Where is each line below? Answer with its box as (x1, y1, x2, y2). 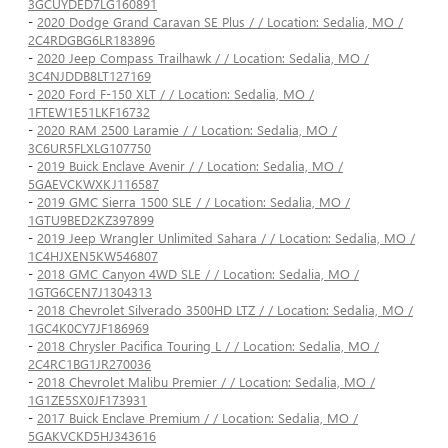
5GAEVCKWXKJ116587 (28, 175, 159, 193)
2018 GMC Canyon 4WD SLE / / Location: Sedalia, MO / (37, 265, 359, 283)
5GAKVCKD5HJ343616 (28, 427, 156, 445)
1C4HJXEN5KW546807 (28, 247, 158, 265)
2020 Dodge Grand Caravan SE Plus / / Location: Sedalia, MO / (37, 13, 403, 31)
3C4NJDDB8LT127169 (28, 67, 151, 85)
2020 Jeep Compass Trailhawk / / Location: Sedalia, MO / (37, 49, 369, 67)
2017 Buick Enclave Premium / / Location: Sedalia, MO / (37, 409, 358, 427)
